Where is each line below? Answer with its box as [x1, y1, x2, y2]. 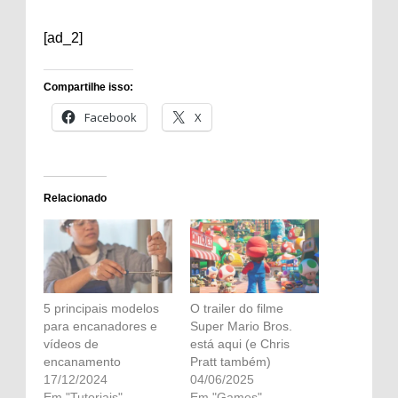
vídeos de [44, 336, 99, 351]
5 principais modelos [44, 300, 159, 315]
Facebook [84, 109, 137, 125]
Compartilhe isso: [44, 81, 133, 93]
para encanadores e [44, 318, 157, 333]
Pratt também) [190, 354, 271, 369]
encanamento [44, 354, 121, 369]
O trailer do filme [190, 300, 283, 315]
